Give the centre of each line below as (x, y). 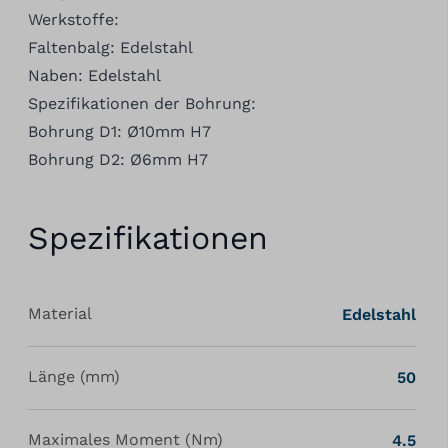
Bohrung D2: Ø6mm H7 (117, 159)
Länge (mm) (73, 376)
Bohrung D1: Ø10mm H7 (119, 131)
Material (59, 313)
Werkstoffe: (73, 19)
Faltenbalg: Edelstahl (110, 47)
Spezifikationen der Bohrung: (141, 103)
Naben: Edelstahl (94, 75)
